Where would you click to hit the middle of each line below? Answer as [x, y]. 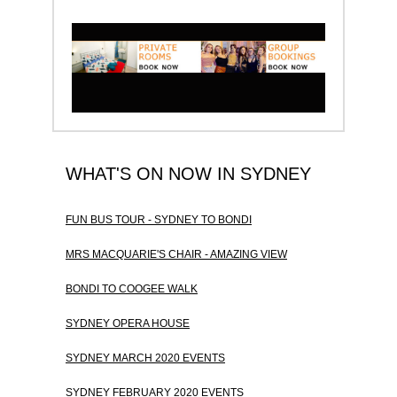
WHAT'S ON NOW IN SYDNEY [188, 174]
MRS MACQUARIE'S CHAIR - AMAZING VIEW [176, 255]
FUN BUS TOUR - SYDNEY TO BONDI [159, 220]
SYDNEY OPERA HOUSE [128, 324]
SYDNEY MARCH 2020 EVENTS [145, 358]
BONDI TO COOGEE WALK [132, 289]
